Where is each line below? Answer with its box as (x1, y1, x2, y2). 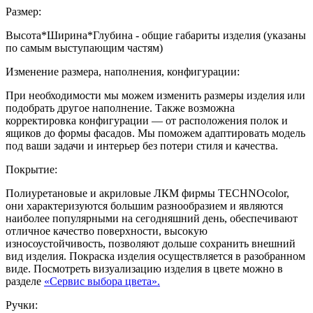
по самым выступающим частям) (6, 42, 163, 54)
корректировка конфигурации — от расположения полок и (6, 115, 288, 127)
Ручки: (6, 299, 38, 312)
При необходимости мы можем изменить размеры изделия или (6, 89, 305, 102)
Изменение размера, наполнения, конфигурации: (6, 66, 240, 78)
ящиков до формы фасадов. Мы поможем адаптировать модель (6, 127, 305, 140)
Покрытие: (6, 163, 57, 176)
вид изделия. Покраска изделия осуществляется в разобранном (6, 250, 305, 263)
